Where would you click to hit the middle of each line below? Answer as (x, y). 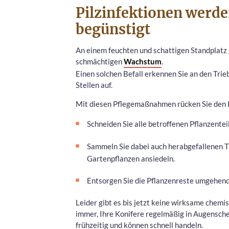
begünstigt (113, 29)
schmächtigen (100, 61)
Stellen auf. (94, 85)
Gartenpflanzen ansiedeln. (131, 158)
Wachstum (143, 61)
